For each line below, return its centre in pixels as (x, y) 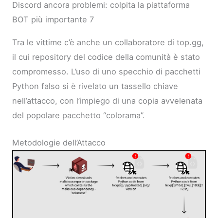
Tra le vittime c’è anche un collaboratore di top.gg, (108, 42)
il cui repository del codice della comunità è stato (106, 57)
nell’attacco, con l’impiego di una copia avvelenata (108, 100)
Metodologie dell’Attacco (59, 143)
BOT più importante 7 (53, 20)
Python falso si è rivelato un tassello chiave (95, 86)
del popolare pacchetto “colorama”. (79, 115)
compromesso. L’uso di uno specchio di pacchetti (107, 71)
